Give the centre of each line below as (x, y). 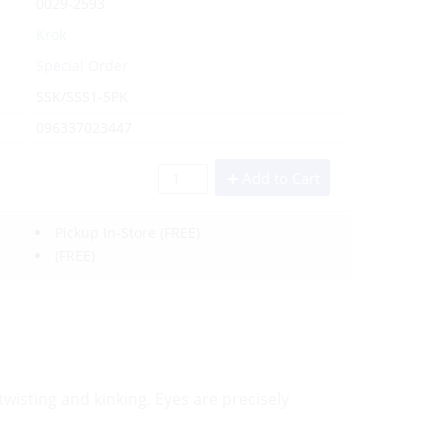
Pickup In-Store (106, 232)
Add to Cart (281, 178)
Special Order (82, 65)
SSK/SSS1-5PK (82, 96)
